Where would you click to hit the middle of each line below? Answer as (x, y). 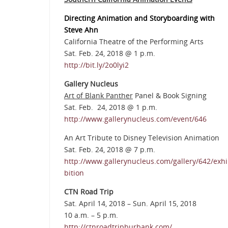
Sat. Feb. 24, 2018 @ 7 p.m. (110, 150)
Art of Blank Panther (98, 96)
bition (74, 173)
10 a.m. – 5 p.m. (91, 215)
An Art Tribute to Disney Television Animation (142, 138)
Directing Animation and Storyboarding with (139, 18)
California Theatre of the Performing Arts (134, 42)
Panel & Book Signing (170, 96)
